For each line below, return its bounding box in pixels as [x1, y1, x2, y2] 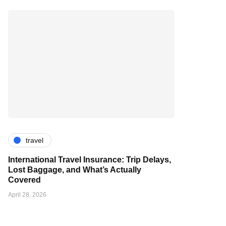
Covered [8, 176, 41, 185]
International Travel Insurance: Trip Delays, [8, 155, 171, 164]
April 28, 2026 [8, 191, 46, 199]
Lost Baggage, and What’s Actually [8, 165, 141, 175]
